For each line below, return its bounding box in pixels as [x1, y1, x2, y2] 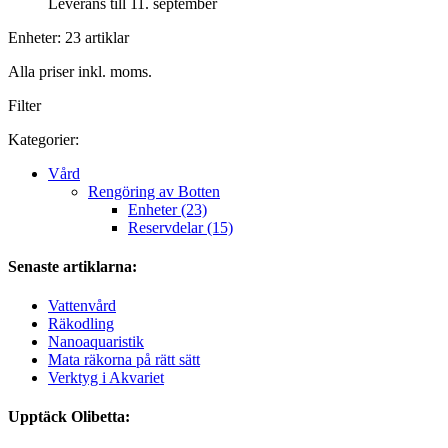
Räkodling [48, 315, 114, 333]
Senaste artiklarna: [8, 257, 137, 275]
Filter [8, 96, 41, 114]
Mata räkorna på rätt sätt [48, 351, 200, 369]
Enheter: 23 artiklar [8, 28, 129, 46]
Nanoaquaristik [48, 333, 144, 351]
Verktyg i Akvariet [48, 369, 164, 387]
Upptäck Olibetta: [8, 408, 130, 426]
